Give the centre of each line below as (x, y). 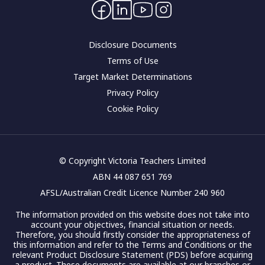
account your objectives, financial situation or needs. (132, 224)
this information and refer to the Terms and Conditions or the (132, 245)
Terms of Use (132, 61)
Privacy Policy (132, 93)
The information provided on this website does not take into (132, 214)
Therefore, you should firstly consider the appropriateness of (132, 235)
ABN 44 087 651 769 (132, 177)
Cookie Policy (132, 109)
